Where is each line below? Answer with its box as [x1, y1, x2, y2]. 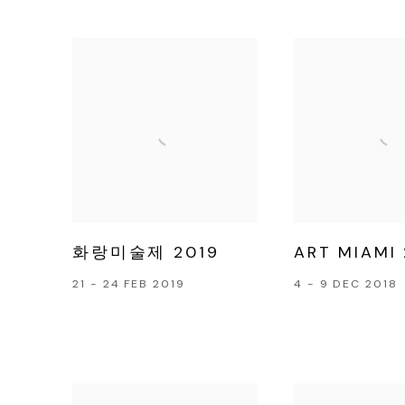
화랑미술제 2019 [72, 240, 220, 263]
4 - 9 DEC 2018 [293, 276, 398, 291]
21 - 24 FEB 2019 [72, 276, 185, 291]
